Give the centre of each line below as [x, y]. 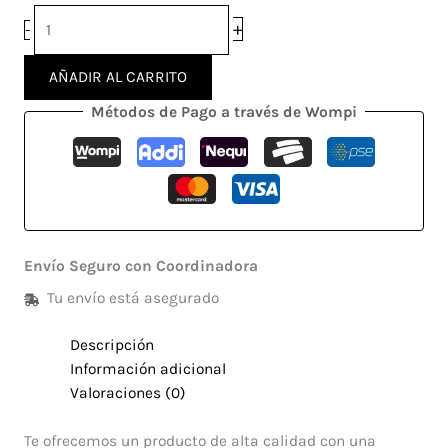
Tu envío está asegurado [133, 298]
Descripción [112, 345]
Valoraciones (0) [128, 393]
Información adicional [148, 369]
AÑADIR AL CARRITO [117, 76]
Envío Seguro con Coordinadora [140, 266]
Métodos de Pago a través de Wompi [224, 111]
